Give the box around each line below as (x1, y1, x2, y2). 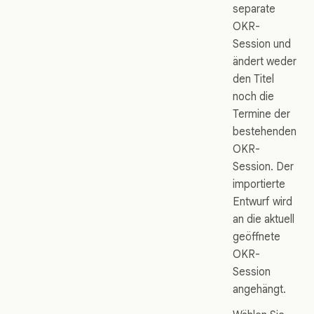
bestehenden (233, 125, 296, 139)
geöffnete (233, 230, 280, 244)
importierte (233, 177, 285, 191)
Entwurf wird (233, 195, 292, 209)
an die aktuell (233, 212, 294, 226)
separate (233, 2, 275, 16)
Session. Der (233, 160, 294, 174)
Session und (233, 37, 291, 51)
